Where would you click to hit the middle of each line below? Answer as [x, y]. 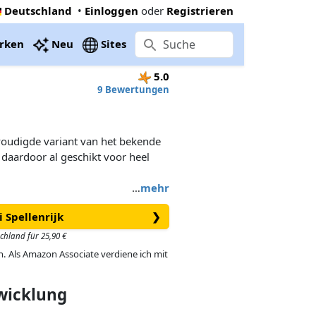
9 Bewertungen [133, 89]
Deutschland [38, 10]
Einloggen [111, 10]
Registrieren [200, 10]
